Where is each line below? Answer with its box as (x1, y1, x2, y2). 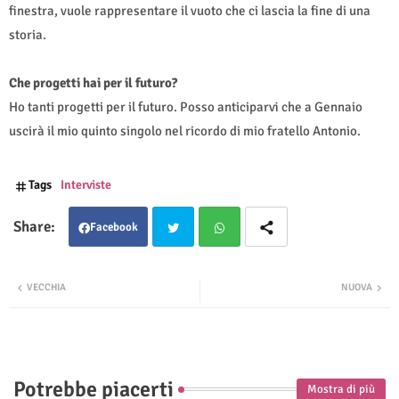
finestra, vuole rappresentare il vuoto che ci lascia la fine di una (9, 3, 370, 20)
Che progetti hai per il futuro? (9, 75, 177, 92)
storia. (9, 27, 46, 44)
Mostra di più (307, 381, 375, 396)
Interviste (61, 177, 111, 193)
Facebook (90, 220, 138, 235)
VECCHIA (27, 281, 66, 294)
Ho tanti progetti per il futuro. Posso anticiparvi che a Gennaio (9, 99, 362, 116)
